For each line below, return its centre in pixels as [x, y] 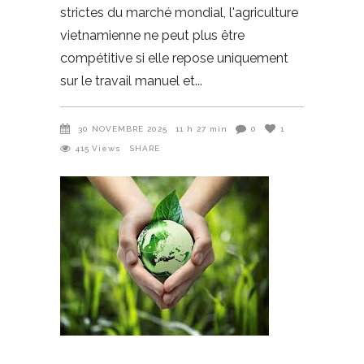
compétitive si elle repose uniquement [174, 58]
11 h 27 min [201, 129]
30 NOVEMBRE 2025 [123, 129]
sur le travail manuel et [128, 81]
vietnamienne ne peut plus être [152, 35]
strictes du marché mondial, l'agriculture [179, 13]
